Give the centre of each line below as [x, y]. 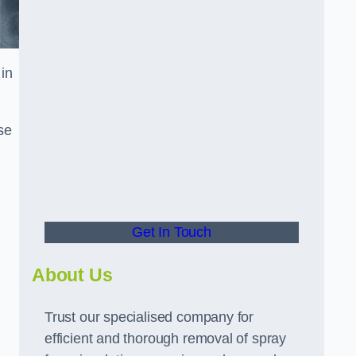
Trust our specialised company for [149, 317]
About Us [72, 275]
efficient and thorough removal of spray [165, 339]
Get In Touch [172, 232]
